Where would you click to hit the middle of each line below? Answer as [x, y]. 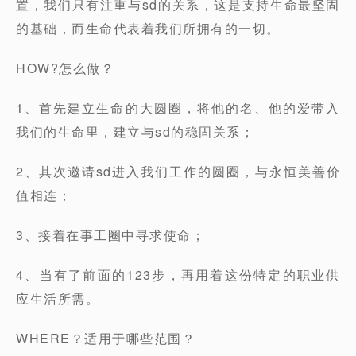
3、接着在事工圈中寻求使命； [110, 235]
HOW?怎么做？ [65, 68]
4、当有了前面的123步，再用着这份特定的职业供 [178, 275]
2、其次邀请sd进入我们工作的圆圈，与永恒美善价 [178, 171]
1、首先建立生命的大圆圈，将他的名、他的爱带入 [178, 108]
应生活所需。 [58, 298]
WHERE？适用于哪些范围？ [106, 338]
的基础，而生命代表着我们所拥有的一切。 [148, 28]
